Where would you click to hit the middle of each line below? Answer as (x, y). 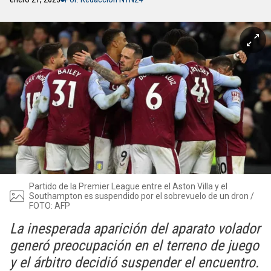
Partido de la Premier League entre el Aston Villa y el (128, 186)
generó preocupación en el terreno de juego (134, 246)
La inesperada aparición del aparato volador (135, 229)
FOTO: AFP (50, 206)
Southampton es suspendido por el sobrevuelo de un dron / (142, 196)
